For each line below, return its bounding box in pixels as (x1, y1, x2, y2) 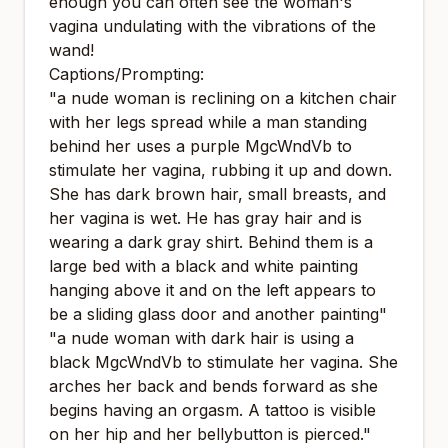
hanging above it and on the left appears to (49, 280, 376, 300)
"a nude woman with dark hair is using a (49, 328, 354, 348)
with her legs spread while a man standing (49, 112, 367, 132)
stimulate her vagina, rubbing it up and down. (49, 160, 392, 180)
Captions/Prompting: (49, 64, 204, 84)
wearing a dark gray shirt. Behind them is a (49, 232, 373, 252)
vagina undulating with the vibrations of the (49, 16, 376, 36)
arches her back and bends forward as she (49, 376, 378, 396)
